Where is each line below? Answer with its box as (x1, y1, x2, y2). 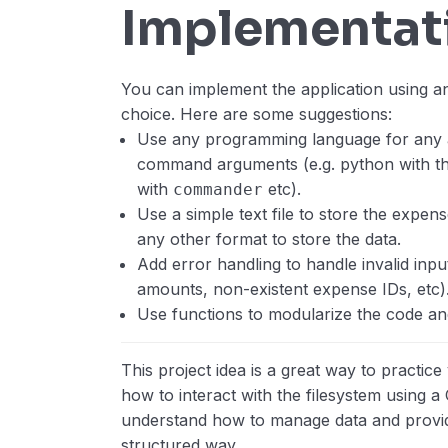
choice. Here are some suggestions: (121, 104, 393, 125)
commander (173, 180, 264, 200)
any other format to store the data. (137, 229, 402, 250)
